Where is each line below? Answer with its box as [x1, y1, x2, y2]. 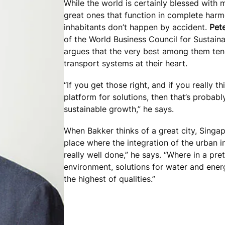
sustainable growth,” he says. [63, 103, 174, 114]
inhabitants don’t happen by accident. [63, 22, 209, 32]
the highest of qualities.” [63, 174, 155, 184]
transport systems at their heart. [63, 58, 187, 68]
